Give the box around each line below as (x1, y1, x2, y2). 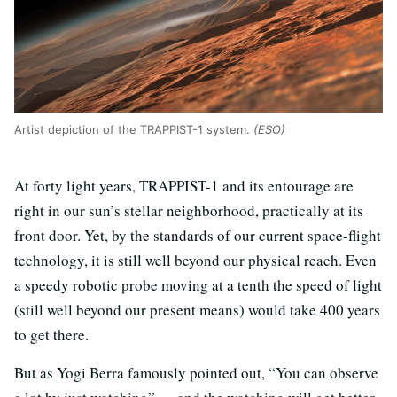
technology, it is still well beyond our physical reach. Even (14, 249, 377, 270)
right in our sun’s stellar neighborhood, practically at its (14, 199, 363, 221)
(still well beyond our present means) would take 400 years (14, 299, 380, 320)
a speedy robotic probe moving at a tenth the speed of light (14, 274, 382, 295)
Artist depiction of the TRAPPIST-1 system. (14, 121, 253, 136)
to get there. (14, 323, 89, 345)
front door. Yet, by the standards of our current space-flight (14, 224, 381, 245)
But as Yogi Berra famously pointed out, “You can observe (14, 362, 378, 383)
